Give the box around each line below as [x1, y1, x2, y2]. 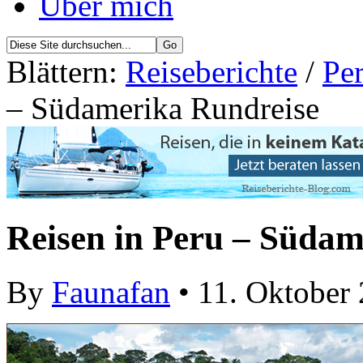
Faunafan [52, 275, 170, 310]
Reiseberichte [126, 54, 297, 90]
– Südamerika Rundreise [6, 91, 319, 126]
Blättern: [6, 54, 126, 90]
